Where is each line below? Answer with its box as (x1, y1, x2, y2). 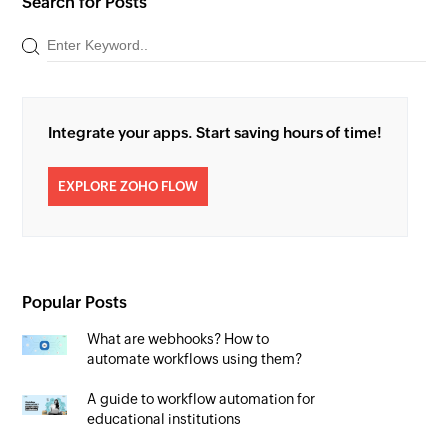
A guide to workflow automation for (87, 390, 316, 407)
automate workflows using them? (87, 350, 303, 367)
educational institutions (87, 410, 242, 427)
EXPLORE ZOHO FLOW (58, 178, 199, 194)
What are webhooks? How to (87, 330, 270, 347)
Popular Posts (22, 292, 128, 312)
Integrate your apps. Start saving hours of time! (48, 123, 383, 141)
